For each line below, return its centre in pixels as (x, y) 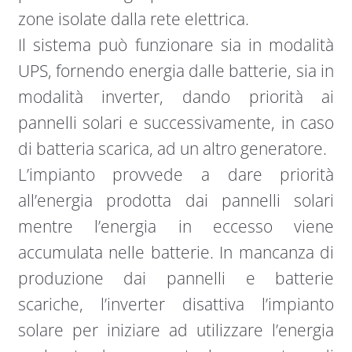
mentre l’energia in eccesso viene (176, 227)
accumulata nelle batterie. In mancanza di (176, 253)
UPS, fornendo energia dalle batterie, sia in (176, 71)
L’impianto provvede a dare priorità (176, 175)
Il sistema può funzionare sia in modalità (176, 45)
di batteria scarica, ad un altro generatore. (174, 149)
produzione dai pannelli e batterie (176, 279)
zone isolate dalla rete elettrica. (135, 19)
